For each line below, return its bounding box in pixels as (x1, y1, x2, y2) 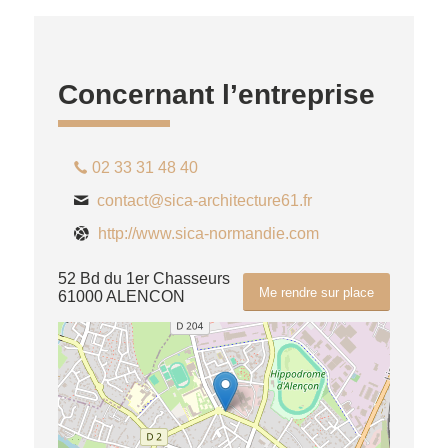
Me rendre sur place (259, 285, 375, 300)
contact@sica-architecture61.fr (96, 192, 312, 209)
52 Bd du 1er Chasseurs (57, 270, 230, 287)
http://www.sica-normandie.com (97, 225, 319, 242)
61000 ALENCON (57, 288, 185, 305)
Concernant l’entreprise (57, 79, 375, 110)
